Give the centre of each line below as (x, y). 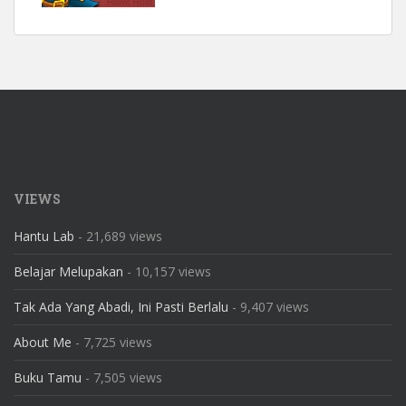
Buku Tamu (48, 377)
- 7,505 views (122, 377)
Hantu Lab (44, 236)
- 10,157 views (167, 271)
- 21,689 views (118, 236)
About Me (43, 342)
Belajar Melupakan (68, 271)
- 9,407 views (269, 306)
